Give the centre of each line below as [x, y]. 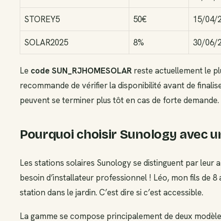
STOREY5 [42, 19]
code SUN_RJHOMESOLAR [81, 71]
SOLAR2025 [46, 42]
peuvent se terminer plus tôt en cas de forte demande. [119, 100]
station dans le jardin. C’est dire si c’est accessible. [111, 192]
